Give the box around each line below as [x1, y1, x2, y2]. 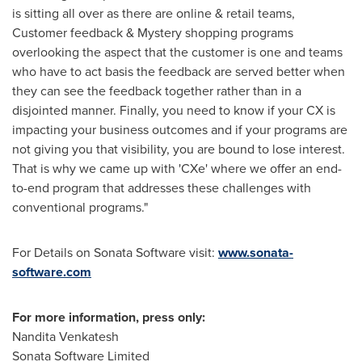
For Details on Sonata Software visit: [12, 243, 218, 262]
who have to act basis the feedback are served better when [12, 62, 345, 81]
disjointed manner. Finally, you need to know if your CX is [12, 101, 335, 120]
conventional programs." [12, 198, 148, 217]
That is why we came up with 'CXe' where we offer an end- [12, 159, 342, 178]
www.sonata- [218, 243, 293, 262]
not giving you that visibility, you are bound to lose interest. [12, 140, 345, 158]
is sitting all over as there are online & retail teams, [12, 4, 295, 23]
